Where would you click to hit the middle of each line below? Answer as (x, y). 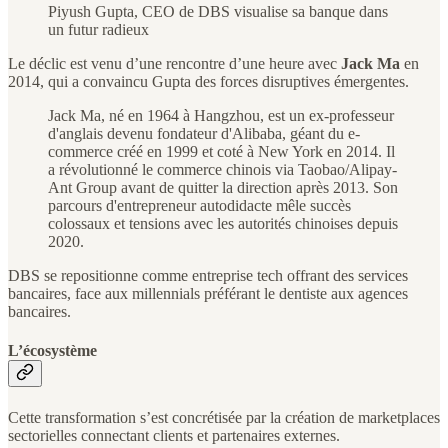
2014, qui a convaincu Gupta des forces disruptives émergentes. (208, 82)
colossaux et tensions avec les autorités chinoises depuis (223, 224)
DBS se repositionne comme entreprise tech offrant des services (208, 276)
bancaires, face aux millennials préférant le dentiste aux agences (208, 294)
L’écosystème (52, 351)
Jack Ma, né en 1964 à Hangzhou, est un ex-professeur (221, 116)
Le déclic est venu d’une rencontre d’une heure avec (174, 64)
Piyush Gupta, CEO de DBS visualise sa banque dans (218, 12)
